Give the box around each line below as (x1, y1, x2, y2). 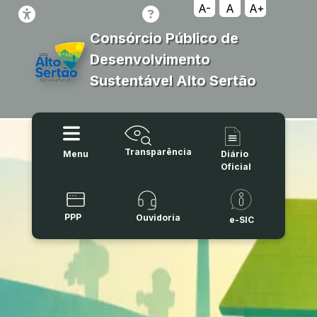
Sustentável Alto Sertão (89, 72, 256, 90)
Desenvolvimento (89, 51, 210, 69)
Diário (221, 148, 249, 159)
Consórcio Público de (89, 30, 238, 47)
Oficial (221, 161, 252, 172)
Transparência (125, 146, 192, 157)
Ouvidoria (136, 212, 181, 223)
